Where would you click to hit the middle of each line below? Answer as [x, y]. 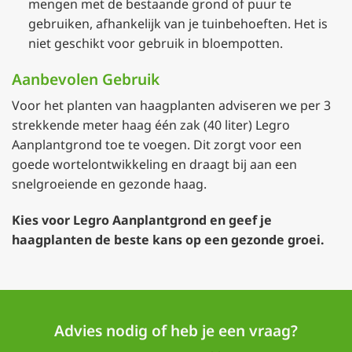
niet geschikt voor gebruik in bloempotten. [155, 43]
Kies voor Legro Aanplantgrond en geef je [142, 220]
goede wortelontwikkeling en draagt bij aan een [154, 165]
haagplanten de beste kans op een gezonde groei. [168, 240]
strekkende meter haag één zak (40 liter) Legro [151, 125]
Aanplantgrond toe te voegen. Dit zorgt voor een [157, 145]
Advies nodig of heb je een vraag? [176, 330]
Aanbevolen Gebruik [86, 79]
